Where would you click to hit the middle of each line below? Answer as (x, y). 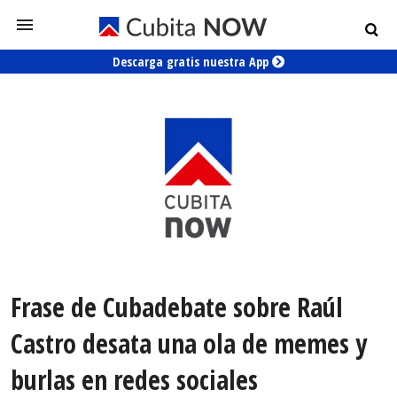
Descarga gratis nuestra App (192, 62)
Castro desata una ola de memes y (189, 344)
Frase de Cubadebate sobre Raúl (177, 307)
